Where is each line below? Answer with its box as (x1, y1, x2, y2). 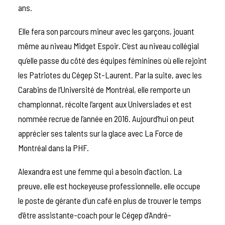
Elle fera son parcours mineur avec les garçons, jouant (18, 26, 194, 36)
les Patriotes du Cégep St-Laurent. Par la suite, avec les (18, 69, 202, 80)
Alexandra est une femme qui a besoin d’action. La (18, 166, 182, 176)
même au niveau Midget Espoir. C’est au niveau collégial (18, 40, 199, 51)
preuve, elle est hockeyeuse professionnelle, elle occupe (18, 180, 200, 191)
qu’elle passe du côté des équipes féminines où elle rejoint (18, 55, 207, 65)
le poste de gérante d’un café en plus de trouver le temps (18, 195, 201, 205)
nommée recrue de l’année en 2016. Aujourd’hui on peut (18, 113, 194, 124)
